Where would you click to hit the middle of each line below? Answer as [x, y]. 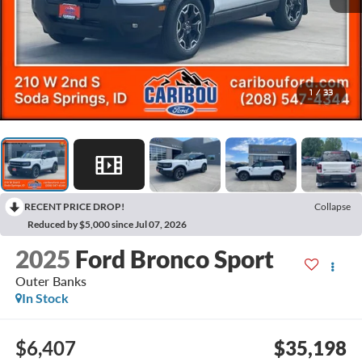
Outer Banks [51, 280]
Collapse [333, 206]
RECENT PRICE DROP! [74, 206]
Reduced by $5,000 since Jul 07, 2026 [107, 224]
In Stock [45, 297]
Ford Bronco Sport [174, 258]
